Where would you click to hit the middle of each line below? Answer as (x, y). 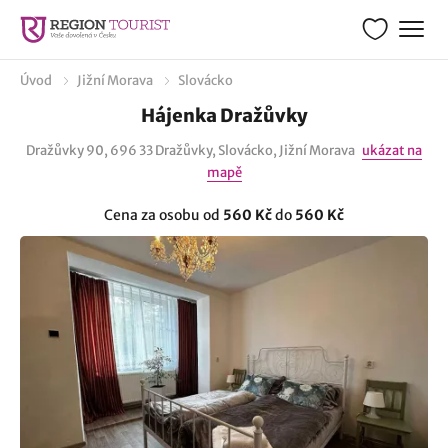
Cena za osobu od (163, 215)
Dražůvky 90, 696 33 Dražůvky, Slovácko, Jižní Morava (191, 150)
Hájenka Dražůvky (224, 115)
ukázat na (392, 150)
